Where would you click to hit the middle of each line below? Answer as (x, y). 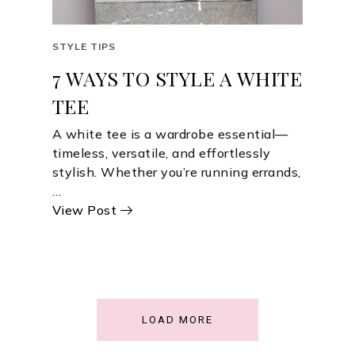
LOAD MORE (177, 320)
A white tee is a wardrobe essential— (170, 134)
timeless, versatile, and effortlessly (161, 153)
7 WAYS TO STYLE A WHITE (177, 78)
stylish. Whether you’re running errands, (176, 172)
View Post (84, 210)
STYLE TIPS (84, 47)
